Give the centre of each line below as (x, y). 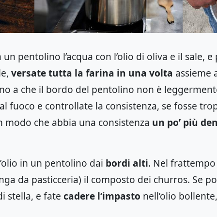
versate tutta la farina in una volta (92, 73)
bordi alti (127, 163)
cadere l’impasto (102, 196)
